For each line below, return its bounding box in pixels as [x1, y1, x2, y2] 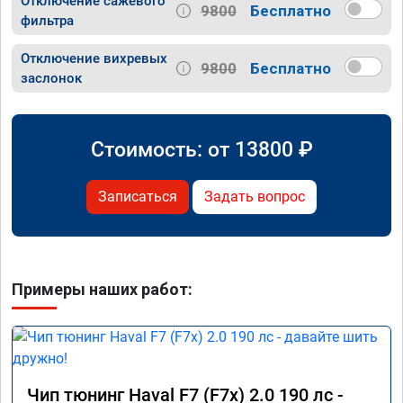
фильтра [21, 13, 74, 30]
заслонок [21, 70, 82, 87]
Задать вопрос [204, 188, 305, 206]
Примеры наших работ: [12, 280, 193, 300]
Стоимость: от [90, 137, 235, 163]
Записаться [98, 188, 177, 206]
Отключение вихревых [21, 50, 167, 67]
